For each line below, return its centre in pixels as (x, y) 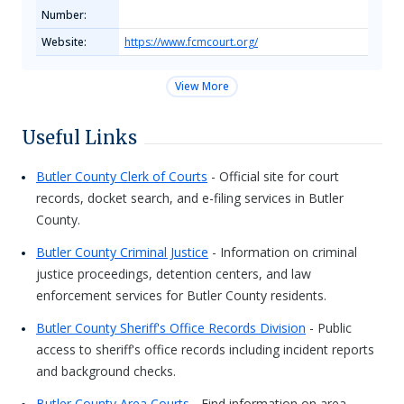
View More (202, 86)
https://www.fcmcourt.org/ (191, 42)
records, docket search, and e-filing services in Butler (190, 198)
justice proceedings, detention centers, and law (174, 274)
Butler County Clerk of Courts (122, 176)
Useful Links (79, 138)
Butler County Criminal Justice (122, 252)
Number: (64, 15)
